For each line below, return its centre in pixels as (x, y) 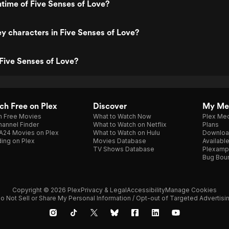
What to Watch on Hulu (127, 133)
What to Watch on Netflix (130, 124)
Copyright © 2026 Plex (47, 190)
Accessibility (146, 190)
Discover (110, 106)
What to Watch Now (122, 116)
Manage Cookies (191, 190)
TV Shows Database (124, 149)
